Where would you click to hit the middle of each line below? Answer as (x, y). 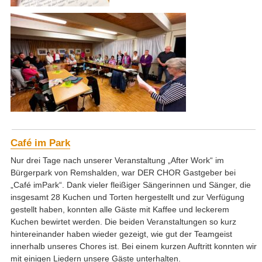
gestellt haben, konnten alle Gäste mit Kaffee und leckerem (120, 210)
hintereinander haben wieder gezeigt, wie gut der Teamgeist (121, 234)
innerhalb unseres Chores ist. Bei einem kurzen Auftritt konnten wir (133, 247)
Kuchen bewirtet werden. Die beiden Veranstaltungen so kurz (123, 222)
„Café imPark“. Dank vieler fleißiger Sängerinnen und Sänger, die (130, 185)
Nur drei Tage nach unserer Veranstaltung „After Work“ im (117, 161)
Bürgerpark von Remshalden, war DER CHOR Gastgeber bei (123, 173)
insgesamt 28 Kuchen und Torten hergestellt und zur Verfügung (127, 197)
